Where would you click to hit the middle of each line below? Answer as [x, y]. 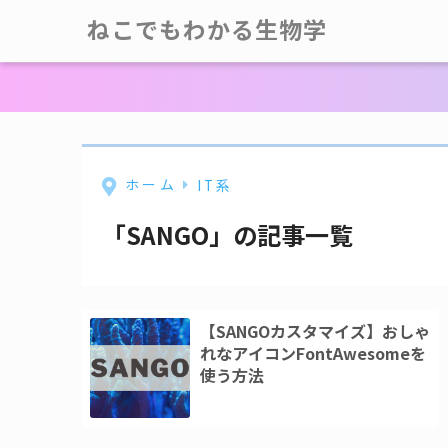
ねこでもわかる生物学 [207, 30]
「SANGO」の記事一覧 [227, 234]
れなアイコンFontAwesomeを [313, 352]
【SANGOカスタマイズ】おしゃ [315, 330]
